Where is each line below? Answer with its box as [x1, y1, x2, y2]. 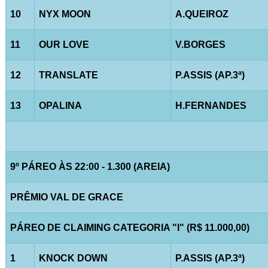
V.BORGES [175, 39, 226, 50]
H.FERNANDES [175, 100, 246, 111]
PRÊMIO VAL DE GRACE [10, 191, 123, 202]
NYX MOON [38, 8, 91, 19]
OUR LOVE [38, 39, 89, 50]
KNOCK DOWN [38, 252, 108, 263]
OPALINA [38, 100, 82, 111]
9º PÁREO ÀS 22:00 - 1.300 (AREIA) [10, 161, 170, 172]
